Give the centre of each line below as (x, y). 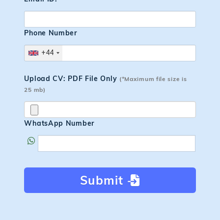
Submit (104, 180)
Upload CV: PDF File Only (72, 78)
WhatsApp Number (59, 123)
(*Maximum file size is (153, 79)
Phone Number (51, 33)
